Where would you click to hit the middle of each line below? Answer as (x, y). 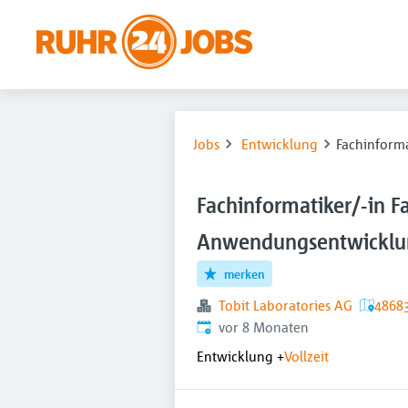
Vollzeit (306, 356)
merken (245, 274)
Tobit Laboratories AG (286, 305)
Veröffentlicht (238, 326)
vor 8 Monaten (264, 327)
